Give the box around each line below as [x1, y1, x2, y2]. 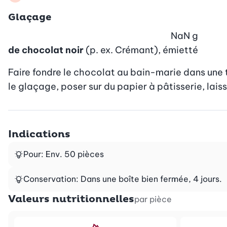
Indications [8, 128, 70, 140]
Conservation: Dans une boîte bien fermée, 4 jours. [23, 173, 222, 184]
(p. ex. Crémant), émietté [86, 44, 198, 56]
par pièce [134, 194, 172, 204]
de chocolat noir [8, 44, 84, 56]
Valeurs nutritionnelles [8, 193, 134, 205]
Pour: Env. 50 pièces [23, 148, 104, 159]
